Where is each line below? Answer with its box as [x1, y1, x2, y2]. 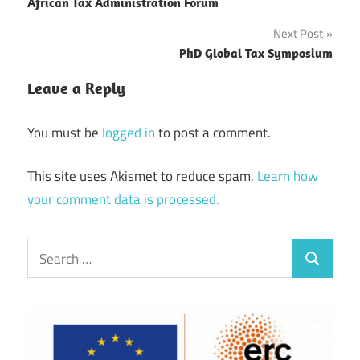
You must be [27, 121, 102, 143]
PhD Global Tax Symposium [179, 45, 333, 62]
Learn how [257, 166, 318, 187]
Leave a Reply [27, 78, 125, 99]
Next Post [273, 24, 323, 43]
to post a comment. [155, 121, 271, 143]
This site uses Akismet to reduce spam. [27, 166, 257, 187]
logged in [102, 121, 155, 143]
